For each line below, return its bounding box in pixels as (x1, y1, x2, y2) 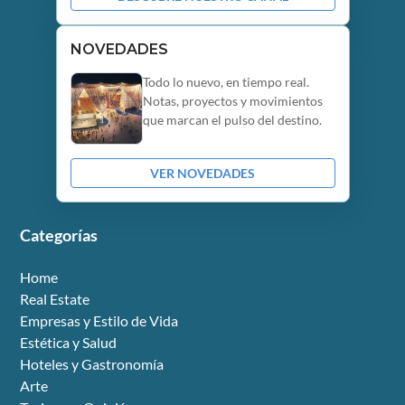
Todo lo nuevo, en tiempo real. (142, 74, 309, 90)
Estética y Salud (20, 334, 118, 352)
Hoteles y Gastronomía (20, 355, 165, 373)
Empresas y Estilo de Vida (20, 312, 179, 330)
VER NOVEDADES (150, 165, 255, 182)
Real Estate (20, 290, 90, 308)
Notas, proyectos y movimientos (142, 93, 323, 109)
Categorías (20, 225, 99, 246)
